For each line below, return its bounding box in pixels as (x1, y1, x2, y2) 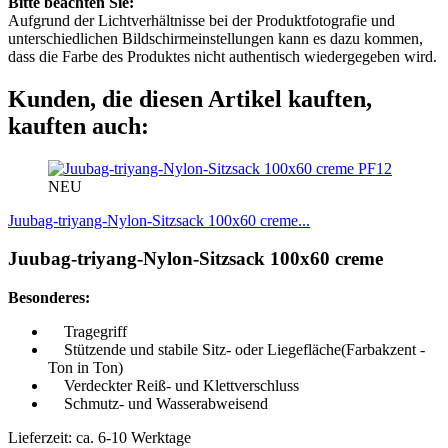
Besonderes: (8, 288, 90, 306)
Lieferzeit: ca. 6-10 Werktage (8, 428, 191, 446)
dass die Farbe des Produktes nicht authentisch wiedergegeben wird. (8, 47, 437, 65)
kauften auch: (8, 112, 149, 139)
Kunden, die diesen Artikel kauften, (8, 85, 372, 112)
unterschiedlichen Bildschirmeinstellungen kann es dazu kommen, (8, 29, 423, 47)
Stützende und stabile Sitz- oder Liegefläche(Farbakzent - (48, 340, 425, 358)
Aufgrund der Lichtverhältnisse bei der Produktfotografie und (8, 11, 395, 29)
